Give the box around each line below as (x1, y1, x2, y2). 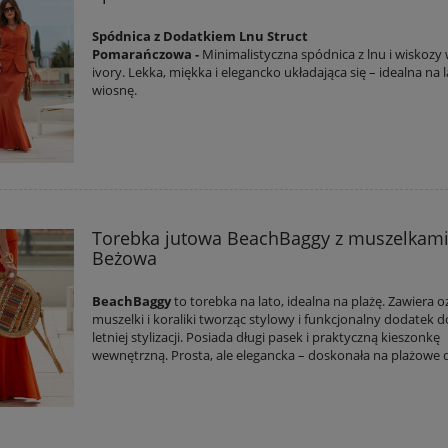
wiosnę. (92, 81, 138, 100)
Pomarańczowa (92, 45, 196, 64)
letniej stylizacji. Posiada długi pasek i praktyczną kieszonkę (92, 327, 441, 346)
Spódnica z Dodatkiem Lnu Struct (92, 27, 309, 46)
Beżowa (92, 245, 158, 270)
